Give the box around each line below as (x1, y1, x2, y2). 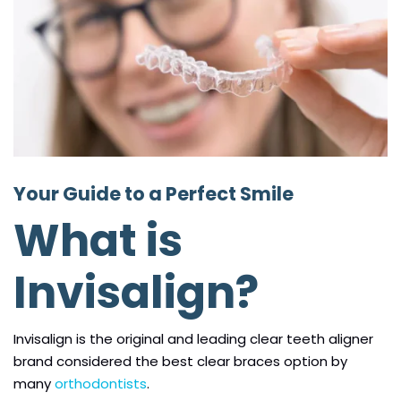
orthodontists (55, 373, 147, 393)
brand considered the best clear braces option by (13, 351, 347, 371)
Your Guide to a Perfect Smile (13, 181, 294, 208)
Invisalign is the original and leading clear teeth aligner (13, 328, 373, 348)
